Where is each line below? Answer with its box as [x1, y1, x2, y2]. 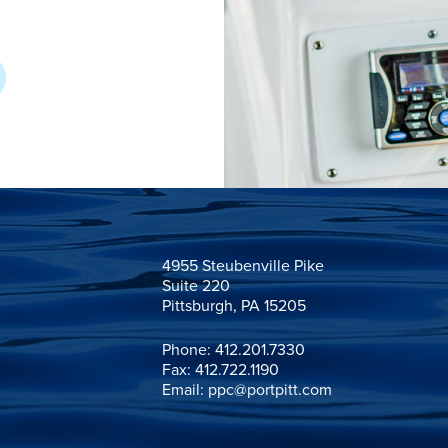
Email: [162, 380, 208, 400]
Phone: [162, 340, 215, 360]
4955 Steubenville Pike [162, 256, 324, 276]
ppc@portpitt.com [208, 380, 332, 400]
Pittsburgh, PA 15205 [162, 296, 306, 316]
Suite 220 [162, 276, 230, 296]
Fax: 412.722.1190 [162, 360, 279, 380]
